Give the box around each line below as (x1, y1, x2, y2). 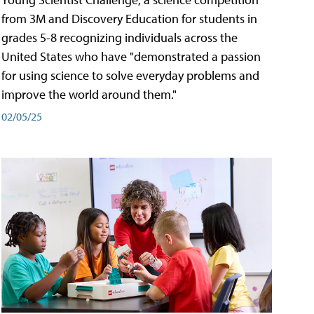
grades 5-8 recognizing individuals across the (1, 29, 238, 46)
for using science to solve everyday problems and (1, 67, 259, 83)
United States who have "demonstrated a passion (1, 48, 261, 64)
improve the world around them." (1, 86, 177, 102)
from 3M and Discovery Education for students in (1, 10, 257, 27)
